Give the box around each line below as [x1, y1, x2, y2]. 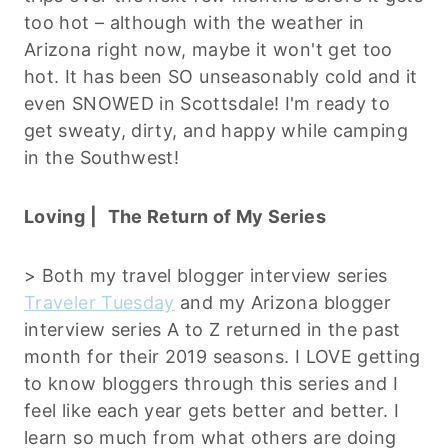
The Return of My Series [107, 205, 331, 227]
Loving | [24, 205, 97, 227]
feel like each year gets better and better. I [24, 399, 400, 421]
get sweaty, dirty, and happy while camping [24, 119, 409, 141]
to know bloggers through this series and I [24, 372, 399, 394]
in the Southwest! [24, 146, 180, 168]
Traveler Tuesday [24, 291, 175, 313]
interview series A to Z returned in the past [24, 318, 401, 340]
